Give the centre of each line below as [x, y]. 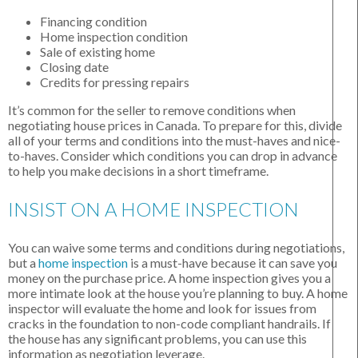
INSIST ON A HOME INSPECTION [153, 209]
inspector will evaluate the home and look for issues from [162, 308]
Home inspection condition [114, 37]
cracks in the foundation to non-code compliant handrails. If [169, 324]
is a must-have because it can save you [233, 263]
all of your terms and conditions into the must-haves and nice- [174, 141]
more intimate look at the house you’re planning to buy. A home [178, 293]
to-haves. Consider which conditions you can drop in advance [173, 156]
